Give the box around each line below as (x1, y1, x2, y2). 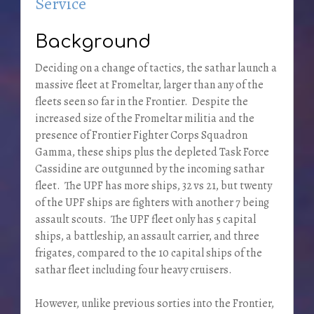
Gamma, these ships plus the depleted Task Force (34, 144, 269, 160)
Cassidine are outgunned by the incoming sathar (34, 161, 264, 177)
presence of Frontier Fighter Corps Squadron (34, 127, 247, 143)
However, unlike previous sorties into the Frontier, (34, 295, 274, 311)
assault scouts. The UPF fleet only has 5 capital (34, 211, 256, 227)
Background (34, 31, 151, 52)
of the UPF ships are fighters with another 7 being (34, 194, 269, 210)
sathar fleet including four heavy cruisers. (34, 261, 232, 278)
